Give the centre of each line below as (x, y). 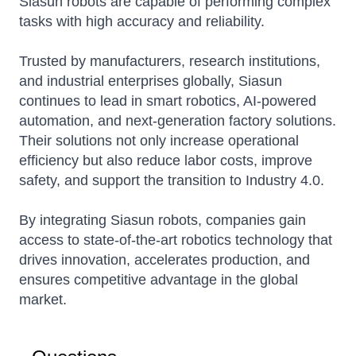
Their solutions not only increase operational (159, 141)
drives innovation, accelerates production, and (164, 260)
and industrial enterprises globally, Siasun (151, 81)
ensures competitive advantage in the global (159, 280)
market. (43, 300)
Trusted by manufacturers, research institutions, (170, 62)
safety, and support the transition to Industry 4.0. (172, 181)
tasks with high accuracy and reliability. (142, 22)
